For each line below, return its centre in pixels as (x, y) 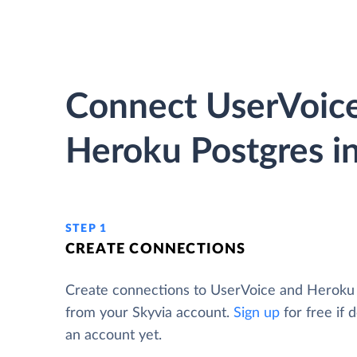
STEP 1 (86, 229)
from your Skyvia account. (149, 313)
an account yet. (114, 335)
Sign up (257, 313)
